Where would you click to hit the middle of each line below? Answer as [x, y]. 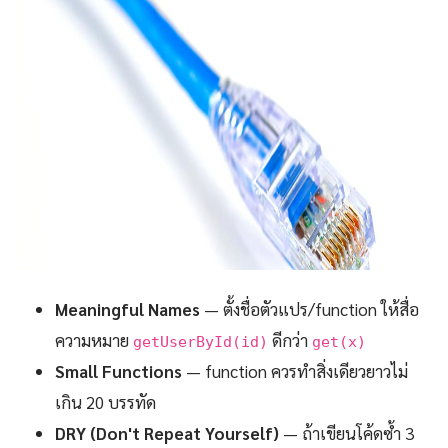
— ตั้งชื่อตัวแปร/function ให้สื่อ [309, 308]
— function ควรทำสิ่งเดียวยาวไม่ [295, 370]
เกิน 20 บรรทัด [105, 401]
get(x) [339, 341]
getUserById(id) [200, 341]
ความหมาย [94, 339]
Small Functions [118, 370]
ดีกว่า [290, 339]
